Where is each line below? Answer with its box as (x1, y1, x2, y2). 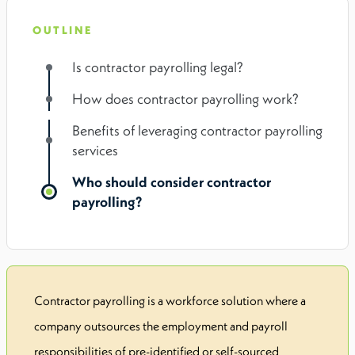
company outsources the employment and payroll (34, 318, 288, 334)
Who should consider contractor (72, 173, 271, 192)
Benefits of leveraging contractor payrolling (72, 121, 323, 140)
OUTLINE (32, 23, 93, 38)
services (72, 141, 118, 160)
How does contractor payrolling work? (72, 90, 299, 109)
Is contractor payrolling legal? (72, 58, 243, 77)
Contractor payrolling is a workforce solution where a (34, 292, 306, 309)
